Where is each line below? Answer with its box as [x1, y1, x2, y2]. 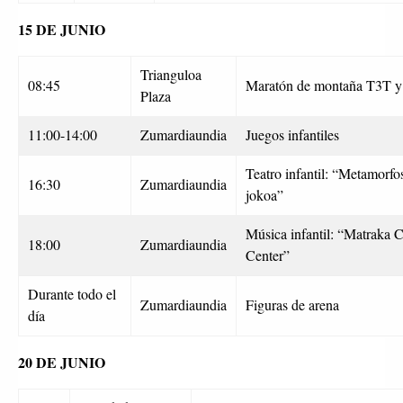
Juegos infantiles [246, 124, 339, 144]
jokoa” [246, 184, 283, 204]
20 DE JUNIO [18, 351, 105, 372]
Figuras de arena [246, 294, 339, 314]
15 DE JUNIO [18, 18, 105, 40]
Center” [246, 245, 290, 264]
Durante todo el [28, 283, 116, 303]
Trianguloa [140, 64, 201, 84]
